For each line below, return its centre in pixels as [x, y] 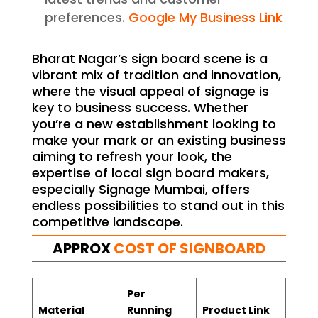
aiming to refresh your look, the [132, 157]
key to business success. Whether [140, 108]
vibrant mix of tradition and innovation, [156, 75]
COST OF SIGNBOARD [189, 249]
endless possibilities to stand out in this [158, 206]
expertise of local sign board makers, [150, 173]
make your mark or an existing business [159, 141]
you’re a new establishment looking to [154, 124]
